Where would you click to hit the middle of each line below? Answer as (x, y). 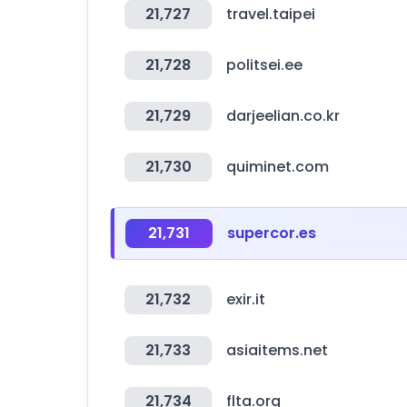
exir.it (246, 299)
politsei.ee (264, 65)
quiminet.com (278, 167)
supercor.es (272, 233)
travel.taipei (271, 14)
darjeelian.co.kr (283, 116)
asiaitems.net (277, 350)
